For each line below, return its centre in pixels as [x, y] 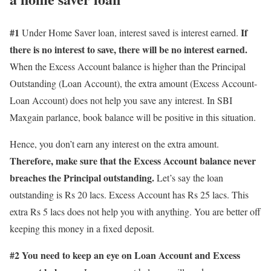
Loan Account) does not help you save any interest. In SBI [121, 100]
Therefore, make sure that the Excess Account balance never [133, 160]
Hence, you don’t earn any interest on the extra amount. [114, 143]
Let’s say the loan [189, 177]
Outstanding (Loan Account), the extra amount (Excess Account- [133, 83]
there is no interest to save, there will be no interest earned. [129, 49]
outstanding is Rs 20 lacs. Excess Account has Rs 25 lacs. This [129, 194]
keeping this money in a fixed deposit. [82, 228]
